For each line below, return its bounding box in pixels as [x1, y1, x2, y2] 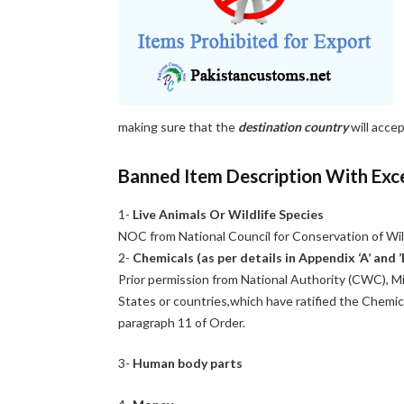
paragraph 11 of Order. [118, 314, 246, 330]
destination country [238, 118, 349, 134]
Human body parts [133, 355, 243, 372]
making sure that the [118, 118, 239, 134]
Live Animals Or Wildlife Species [133, 206, 325, 222]
